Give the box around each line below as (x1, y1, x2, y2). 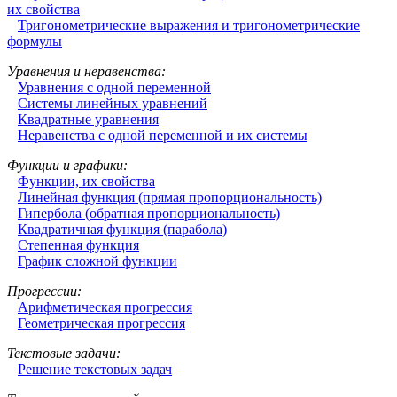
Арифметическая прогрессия (18, 299, 192, 315)
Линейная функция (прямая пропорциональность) (18, 189, 322, 205)
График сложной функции (18, 253, 177, 269)
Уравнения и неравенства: (7, 63, 166, 79)
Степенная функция (18, 237, 139, 253)
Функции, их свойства (18, 173, 155, 189)
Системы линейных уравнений (18, 95, 207, 111)
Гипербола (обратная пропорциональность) (18, 205, 280, 221)
